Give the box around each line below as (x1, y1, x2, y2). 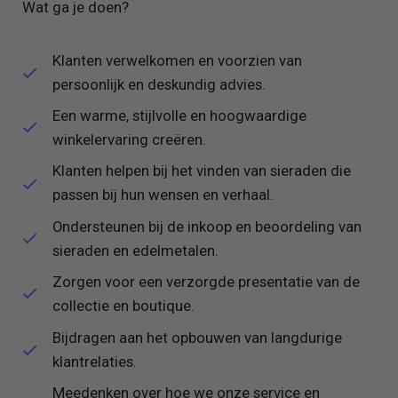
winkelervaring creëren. (52, 131, 211, 149)
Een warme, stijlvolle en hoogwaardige (52, 107, 307, 125)
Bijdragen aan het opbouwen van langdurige (52, 328, 343, 346)
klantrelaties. (52, 352, 141, 370)
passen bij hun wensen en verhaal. (52, 186, 278, 204)
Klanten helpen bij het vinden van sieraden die (52, 162, 352, 180)
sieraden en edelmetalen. (52, 241, 223, 259)
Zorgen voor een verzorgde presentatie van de (52, 273, 361, 291)
